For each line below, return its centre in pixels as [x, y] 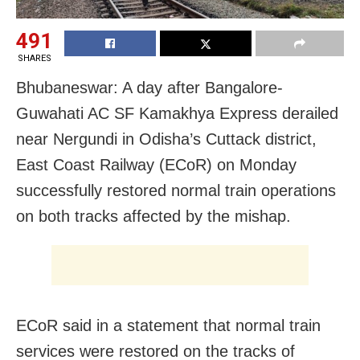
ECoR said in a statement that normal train [168, 325]
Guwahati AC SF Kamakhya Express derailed [177, 113]
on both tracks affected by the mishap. [153, 216]
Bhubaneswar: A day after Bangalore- [149, 87]
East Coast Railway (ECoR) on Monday [156, 164]
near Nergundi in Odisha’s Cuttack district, [166, 139]
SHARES [34, 58]
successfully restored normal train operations [176, 190]
